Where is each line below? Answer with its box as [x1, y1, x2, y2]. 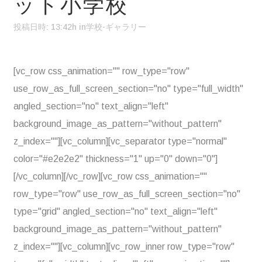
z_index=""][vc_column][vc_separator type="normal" [13, 136, 227, 146]
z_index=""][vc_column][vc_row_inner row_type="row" [13, 242, 235, 251]
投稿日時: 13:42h [13, 22, 77, 32]
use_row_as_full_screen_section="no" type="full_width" [13, 84, 243, 94]
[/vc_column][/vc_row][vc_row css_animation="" [13, 171, 207, 181]
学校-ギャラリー [86, 22, 146, 32]
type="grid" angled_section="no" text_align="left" [13, 206, 218, 216]
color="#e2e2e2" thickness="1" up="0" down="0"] [13, 154, 218, 164]
